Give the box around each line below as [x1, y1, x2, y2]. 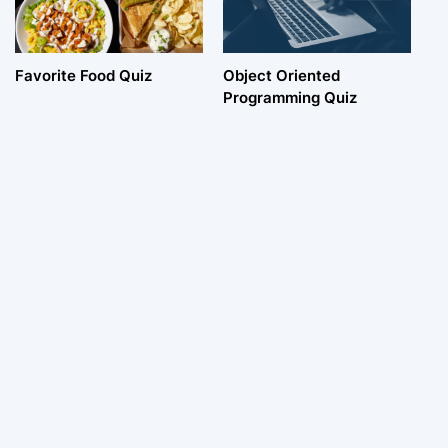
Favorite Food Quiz [15, 66, 152, 86]
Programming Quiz [222, 88, 357, 108]
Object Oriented [222, 66, 340, 86]
